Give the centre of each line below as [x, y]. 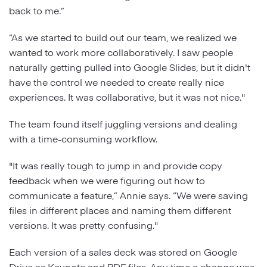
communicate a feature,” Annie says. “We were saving [128, 195]
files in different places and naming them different [120, 210]
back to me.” [37, 10]
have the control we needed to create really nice [117, 82]
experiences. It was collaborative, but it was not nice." [128, 97]
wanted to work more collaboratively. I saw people [121, 52]
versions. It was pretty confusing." [85, 225]
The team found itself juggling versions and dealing [123, 123]
